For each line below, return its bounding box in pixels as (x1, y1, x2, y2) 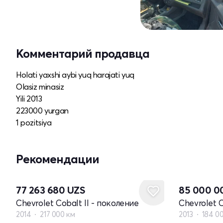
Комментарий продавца (16, 46, 149, 61)
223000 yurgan (16, 105, 69, 115)
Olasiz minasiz (16, 81, 64, 92)
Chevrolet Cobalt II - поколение (16, 197, 139, 208)
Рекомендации (16, 151, 99, 166)
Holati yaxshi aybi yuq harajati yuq (16, 69, 134, 80)
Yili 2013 (16, 93, 42, 104)
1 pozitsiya (16, 117, 52, 127)
